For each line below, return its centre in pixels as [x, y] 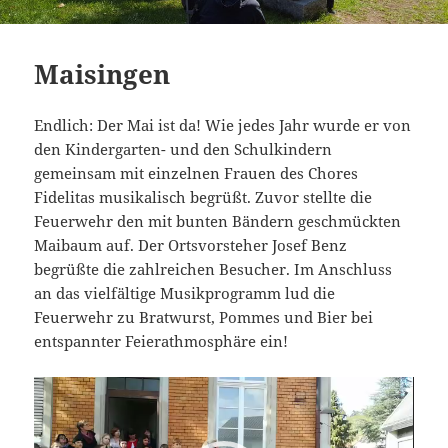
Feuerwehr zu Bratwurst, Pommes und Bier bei [204, 316]
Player [56, 411]
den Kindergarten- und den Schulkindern [183, 148]
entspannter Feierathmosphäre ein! [161, 340]
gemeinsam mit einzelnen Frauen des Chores [196, 172]
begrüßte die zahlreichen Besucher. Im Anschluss [213, 268]
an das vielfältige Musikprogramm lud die [185, 292]
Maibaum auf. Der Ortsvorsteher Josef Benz [191, 244]
